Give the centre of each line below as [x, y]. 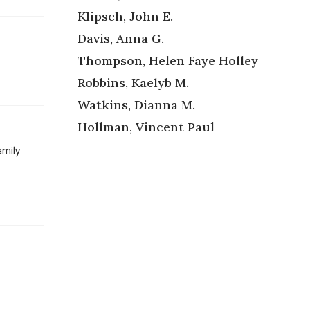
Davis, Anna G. [121, 38]
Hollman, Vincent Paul [146, 127]
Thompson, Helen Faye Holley [168, 60]
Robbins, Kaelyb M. [133, 82]
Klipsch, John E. [125, 16]
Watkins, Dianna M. [136, 104]
